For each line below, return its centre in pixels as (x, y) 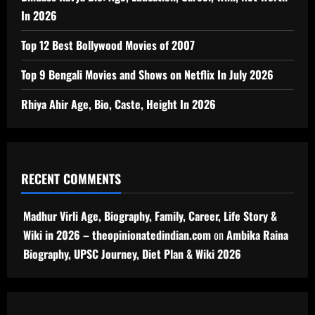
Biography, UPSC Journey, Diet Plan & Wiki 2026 (132, 254)
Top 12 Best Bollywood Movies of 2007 (108, 45)
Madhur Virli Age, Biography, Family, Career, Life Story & (150, 216)
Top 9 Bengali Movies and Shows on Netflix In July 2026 (147, 75)
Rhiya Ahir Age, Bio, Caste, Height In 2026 (118, 104)
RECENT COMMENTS (71, 179)
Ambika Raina (257, 235)
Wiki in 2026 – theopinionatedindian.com (117, 235)
